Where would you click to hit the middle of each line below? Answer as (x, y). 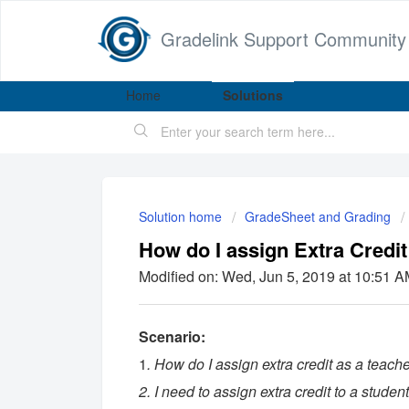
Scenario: (172, 336)
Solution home (182, 216)
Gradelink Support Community (283, 39)
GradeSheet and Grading (318, 216)
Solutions (253, 95)
